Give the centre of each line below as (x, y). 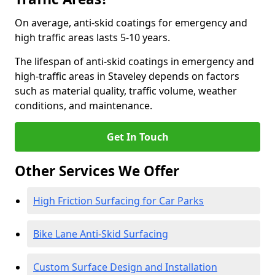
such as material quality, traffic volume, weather (126, 91)
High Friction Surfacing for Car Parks (118, 201)
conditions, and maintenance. (83, 106)
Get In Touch (137, 137)
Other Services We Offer (97, 171)
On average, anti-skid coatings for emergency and (131, 23)
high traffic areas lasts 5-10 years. (92, 37)
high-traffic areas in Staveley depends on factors (127, 76)
